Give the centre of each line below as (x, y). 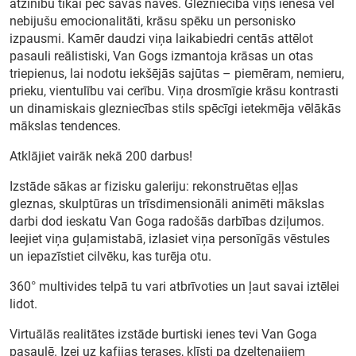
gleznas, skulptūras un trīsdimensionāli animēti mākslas (167, 204)
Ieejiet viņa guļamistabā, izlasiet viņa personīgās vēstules (170, 239)
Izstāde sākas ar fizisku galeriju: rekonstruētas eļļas (154, 187)
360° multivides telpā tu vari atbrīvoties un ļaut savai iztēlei (174, 287)
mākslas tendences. (65, 126)
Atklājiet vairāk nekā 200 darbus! (101, 157)
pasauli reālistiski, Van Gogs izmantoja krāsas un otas (161, 56)
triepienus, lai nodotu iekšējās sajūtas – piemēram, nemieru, (177, 74)
